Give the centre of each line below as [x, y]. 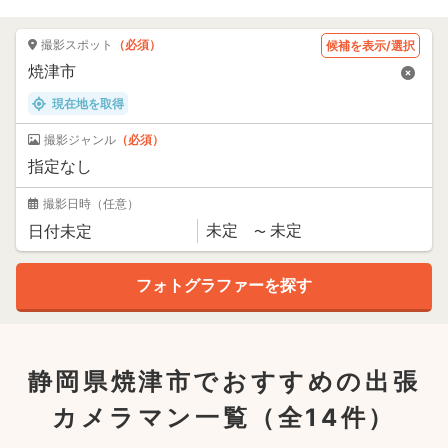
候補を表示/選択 [370, 45]
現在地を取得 [88, 103]
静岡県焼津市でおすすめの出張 [224, 381]
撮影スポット [77, 44]
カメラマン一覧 [151, 417]
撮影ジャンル [80, 139]
